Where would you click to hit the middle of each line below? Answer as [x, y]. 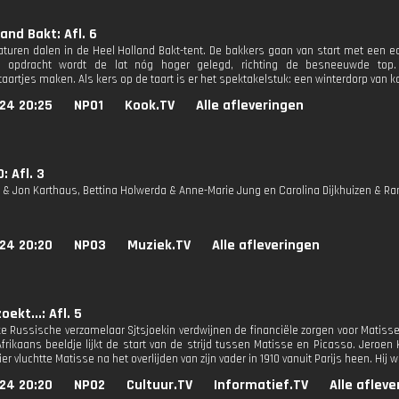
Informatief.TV [261, 385]
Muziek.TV [159, 245]
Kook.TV [150, 106]
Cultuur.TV [159, 385]
